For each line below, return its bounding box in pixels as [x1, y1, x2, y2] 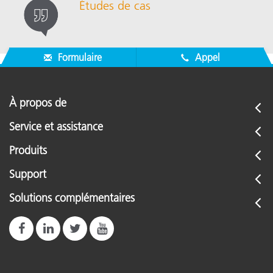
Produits [9, 144, 47, 158]
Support [9, 168, 46, 182]
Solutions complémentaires [9, 191, 135, 205]
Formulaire [55, 51, 102, 64]
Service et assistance [9, 120, 103, 134]
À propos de [9, 96, 66, 110]
